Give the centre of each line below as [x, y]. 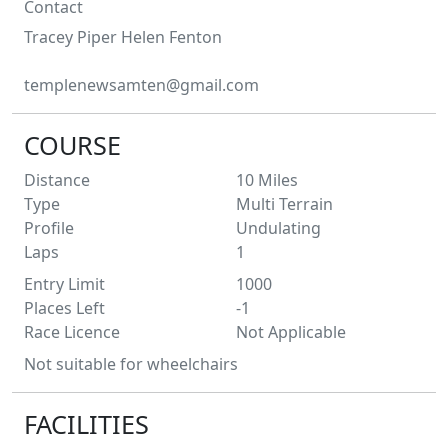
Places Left [64, 307]
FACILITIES [86, 423]
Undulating [278, 227]
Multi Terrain [284, 203]
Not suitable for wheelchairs [131, 363]
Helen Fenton [171, 36]
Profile [49, 227]
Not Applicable [291, 331]
